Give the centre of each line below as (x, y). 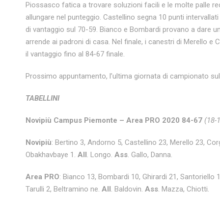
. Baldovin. (128, 189)
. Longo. (101, 154)
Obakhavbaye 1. (52, 154)
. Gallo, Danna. (150, 154)
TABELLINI (42, 98)
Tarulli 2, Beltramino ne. (64, 189)
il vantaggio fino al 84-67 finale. (75, 54)
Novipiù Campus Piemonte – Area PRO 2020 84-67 (114, 120)
